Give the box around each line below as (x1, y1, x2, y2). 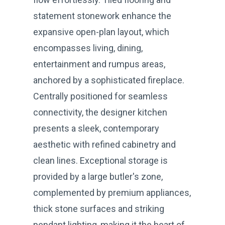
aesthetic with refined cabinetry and (33, 139, 176, 150)
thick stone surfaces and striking (33, 203, 164, 214)
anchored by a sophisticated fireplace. (33, 74, 184, 85)
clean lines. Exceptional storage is (33, 155, 168, 166)
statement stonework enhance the (33, 10, 171, 21)
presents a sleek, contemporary (33, 123, 159, 134)
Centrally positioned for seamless (33, 90, 168, 101)
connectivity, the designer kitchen (33, 106, 167, 118)
